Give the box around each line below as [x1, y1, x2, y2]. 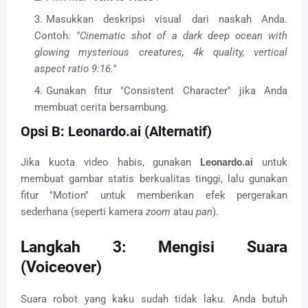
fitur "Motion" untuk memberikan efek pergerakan [21, 189, 287, 202]
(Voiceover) [21, 258, 102, 277]
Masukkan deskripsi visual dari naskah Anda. [46, 13, 287, 26]
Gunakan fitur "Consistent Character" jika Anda [46, 85, 287, 98]
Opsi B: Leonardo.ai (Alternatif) [21, 123, 212, 140]
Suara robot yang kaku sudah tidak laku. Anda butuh [21, 293, 287, 306]
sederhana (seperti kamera [21, 206, 146, 219]
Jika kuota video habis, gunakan [21, 156, 201, 169]
